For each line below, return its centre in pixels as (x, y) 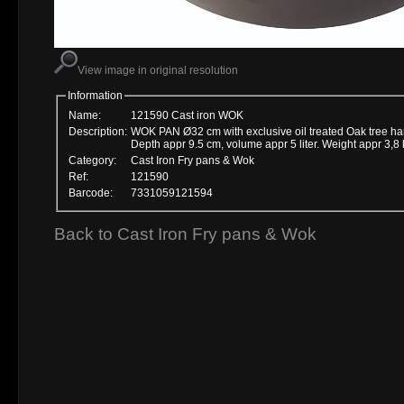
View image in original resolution (158, 71)
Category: (92, 160)
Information (95, 96)
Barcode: (91, 193)
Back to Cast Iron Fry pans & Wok (185, 234)
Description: (98, 131)
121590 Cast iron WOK (187, 115)
